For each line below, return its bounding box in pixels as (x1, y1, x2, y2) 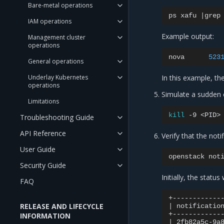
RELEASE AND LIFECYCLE (20, 201, 103, 211)
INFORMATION (20, 211, 70, 220)
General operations (28, 57, 83, 65)
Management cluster (28, 33, 85, 41)
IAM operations (28, 17, 71, 25)
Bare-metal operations (28, 1, 92, 9)
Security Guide (20, 160, 66, 170)
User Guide (20, 144, 55, 154)
